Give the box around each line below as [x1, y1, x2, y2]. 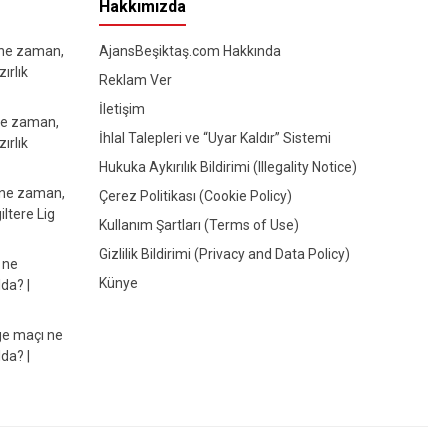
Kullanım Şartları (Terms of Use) [98, 216, 299, 233]
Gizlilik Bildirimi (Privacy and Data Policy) [98, 245, 350, 262]
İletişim [98, 100, 145, 117]
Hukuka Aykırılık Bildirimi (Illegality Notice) [98, 158, 357, 175]
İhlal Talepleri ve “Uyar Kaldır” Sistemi [98, 129, 331, 146]
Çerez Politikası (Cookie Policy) [98, 187, 292, 204]
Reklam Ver [98, 71, 172, 88]
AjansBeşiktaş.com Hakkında [98, 42, 281, 59]
